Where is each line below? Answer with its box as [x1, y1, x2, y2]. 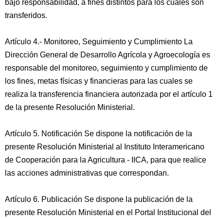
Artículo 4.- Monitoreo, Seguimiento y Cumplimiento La [5, 37, 193, 46]
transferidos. [5, 11, 47, 19]
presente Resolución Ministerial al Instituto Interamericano [5, 143, 204, 151]
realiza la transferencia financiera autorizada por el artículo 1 [5, 90, 213, 98]
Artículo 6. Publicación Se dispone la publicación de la [5, 195, 193, 203]
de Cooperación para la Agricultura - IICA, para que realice [5, 156, 206, 164]
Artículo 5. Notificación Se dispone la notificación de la [5, 129, 192, 138]
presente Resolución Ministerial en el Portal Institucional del [5, 208, 211, 217]
